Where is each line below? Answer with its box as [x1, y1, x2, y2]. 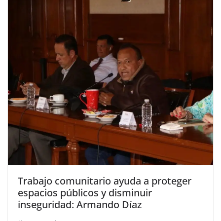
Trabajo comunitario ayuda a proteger [18, 174, 191, 187]
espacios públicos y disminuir [18, 185, 152, 199]
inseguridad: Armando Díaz [18, 197, 142, 211]
